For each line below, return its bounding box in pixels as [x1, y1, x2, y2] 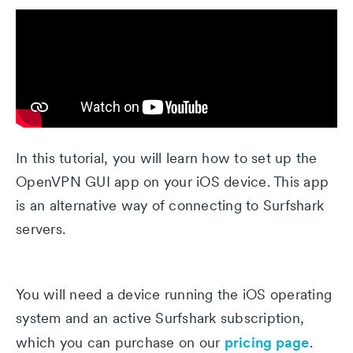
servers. [16, 220, 65, 238]
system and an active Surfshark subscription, [16, 309, 304, 327]
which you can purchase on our [16, 333, 225, 351]
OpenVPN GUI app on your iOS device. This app [16, 173, 329, 191]
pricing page [224, 333, 310, 351]
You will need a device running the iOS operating [16, 285, 332, 303]
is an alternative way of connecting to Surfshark [16, 196, 324, 214]
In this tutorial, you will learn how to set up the [16, 149, 318, 167]
